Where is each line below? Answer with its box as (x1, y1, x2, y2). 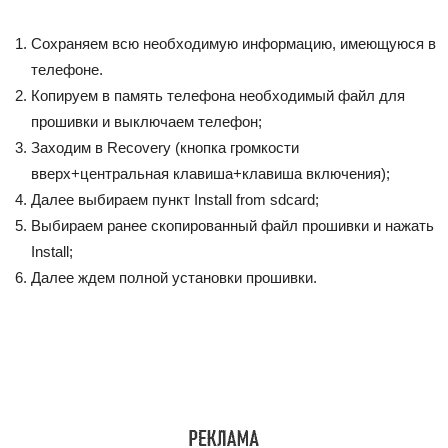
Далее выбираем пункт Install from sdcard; (31, 191, 319, 208)
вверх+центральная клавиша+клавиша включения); (31, 165, 390, 182)
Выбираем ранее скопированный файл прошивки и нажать (31, 217, 434, 234)
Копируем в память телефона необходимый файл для (31, 87, 405, 104)
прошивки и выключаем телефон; (31, 113, 262, 130)
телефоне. (31, 61, 103, 78)
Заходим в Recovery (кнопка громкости (31, 139, 299, 156)
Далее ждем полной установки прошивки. (31, 269, 317, 286)
